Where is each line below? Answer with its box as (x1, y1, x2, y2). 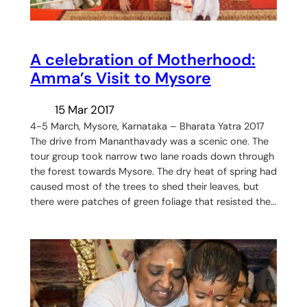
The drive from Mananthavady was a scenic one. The (29, 135, 269, 148)
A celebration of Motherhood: (29, 49, 256, 71)
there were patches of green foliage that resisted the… (29, 195, 276, 208)
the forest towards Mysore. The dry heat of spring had (29, 165, 277, 178)
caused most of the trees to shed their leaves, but (29, 180, 259, 193)
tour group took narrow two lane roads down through (29, 150, 274, 163)
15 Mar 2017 (54, 102, 114, 118)
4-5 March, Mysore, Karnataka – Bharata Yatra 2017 (29, 120, 265, 133)
